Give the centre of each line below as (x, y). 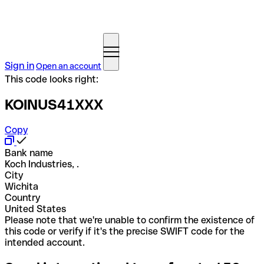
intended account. (45, 242)
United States (35, 209)
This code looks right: (52, 79)
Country (22, 197)
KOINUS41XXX (54, 104)
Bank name (29, 153)
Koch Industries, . (42, 164)
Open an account (69, 66)
